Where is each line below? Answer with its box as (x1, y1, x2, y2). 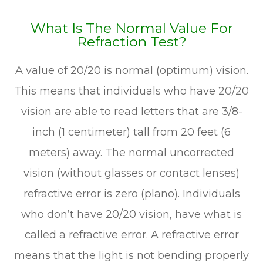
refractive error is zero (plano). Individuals (23, 187, 240, 200)
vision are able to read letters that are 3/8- (21, 104, 242, 118)
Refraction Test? (76, 33, 187, 50)
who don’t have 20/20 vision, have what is (21, 207, 242, 221)
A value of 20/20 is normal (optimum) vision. (15, 63, 248, 77)
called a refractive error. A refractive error (24, 228, 239, 241)
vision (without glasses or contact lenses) (23, 166, 240, 180)
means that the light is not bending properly (14, 248, 249, 262)
